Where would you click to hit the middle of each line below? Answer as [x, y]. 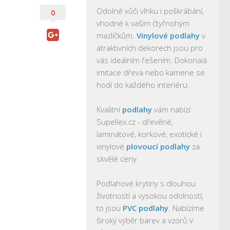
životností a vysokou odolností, [150, 196]
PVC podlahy [146, 208]
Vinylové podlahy [168, 35]
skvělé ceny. [118, 159]
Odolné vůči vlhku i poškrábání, [150, 11]
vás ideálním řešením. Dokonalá [152, 60]
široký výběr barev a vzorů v [145, 220]
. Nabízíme [186, 208]
